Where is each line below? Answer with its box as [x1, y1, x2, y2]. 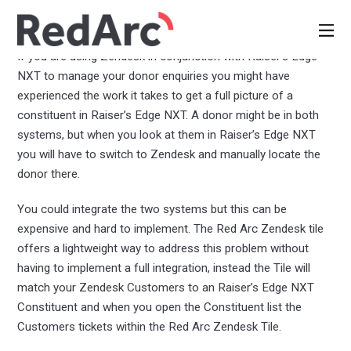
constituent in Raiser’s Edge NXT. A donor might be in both [17, 108, 320, 123]
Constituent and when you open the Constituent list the [17, 300, 302, 315]
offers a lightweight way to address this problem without [17, 241, 309, 256]
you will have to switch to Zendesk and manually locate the [17, 147, 321, 162]
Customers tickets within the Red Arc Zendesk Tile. [17, 320, 282, 335]
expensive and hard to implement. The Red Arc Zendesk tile [17, 222, 324, 237]
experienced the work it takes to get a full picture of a [17, 89, 294, 103]
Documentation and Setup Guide [35, 14, 203, 29]
